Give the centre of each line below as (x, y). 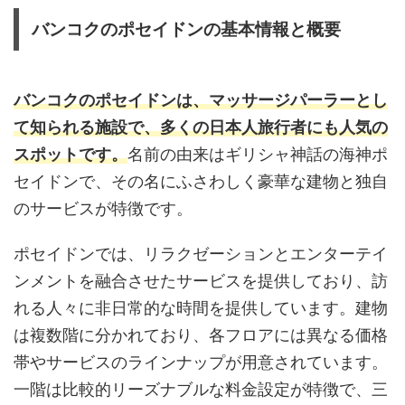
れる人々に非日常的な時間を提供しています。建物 (201, 307)
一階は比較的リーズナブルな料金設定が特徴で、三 (201, 389)
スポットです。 (71, 154)
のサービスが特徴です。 (103, 208)
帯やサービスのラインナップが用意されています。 (201, 362)
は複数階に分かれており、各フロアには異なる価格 (201, 334)
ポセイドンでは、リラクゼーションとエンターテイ (201, 253)
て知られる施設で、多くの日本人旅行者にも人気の (201, 127)
